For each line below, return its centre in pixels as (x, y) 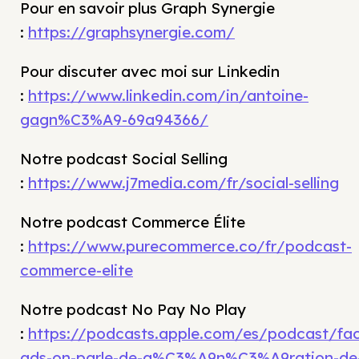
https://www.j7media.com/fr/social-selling (184, 183)
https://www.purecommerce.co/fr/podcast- (190, 246)
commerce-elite (77, 270)
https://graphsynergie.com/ (131, 32)
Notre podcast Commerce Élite (133, 222)
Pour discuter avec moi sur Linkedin (150, 72)
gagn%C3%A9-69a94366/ (114, 120)
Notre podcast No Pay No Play (133, 310)
